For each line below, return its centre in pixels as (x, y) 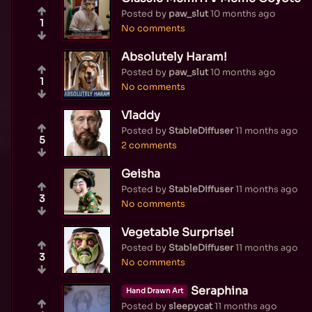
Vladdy (141, 115)
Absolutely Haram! (174, 56)
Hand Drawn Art (155, 290)
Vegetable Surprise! (178, 232)
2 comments (149, 145)
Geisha (141, 173)
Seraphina (219, 290)
